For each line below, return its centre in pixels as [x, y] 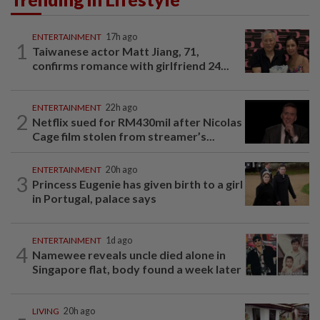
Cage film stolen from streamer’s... [124, 136]
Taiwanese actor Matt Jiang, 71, [116, 51]
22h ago [121, 108]
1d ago [119, 241]
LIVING [46, 311]
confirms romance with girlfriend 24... [131, 66]
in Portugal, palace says [94, 199]
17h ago [121, 37]
